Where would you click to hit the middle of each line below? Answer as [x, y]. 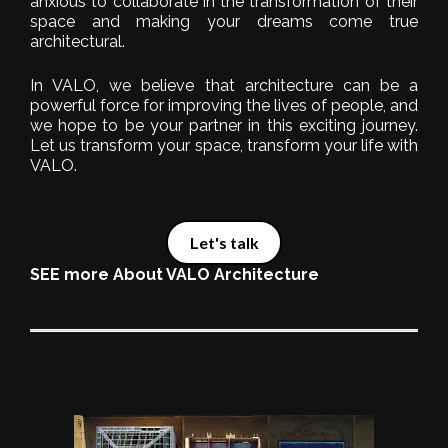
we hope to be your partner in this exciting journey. [224, 125]
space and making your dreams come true [224, 21]
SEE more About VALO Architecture [174, 275]
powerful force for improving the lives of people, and [224, 105]
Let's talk [224, 242]
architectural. [77, 41]
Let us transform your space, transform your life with [224, 145]
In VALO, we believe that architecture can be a [224, 85]
